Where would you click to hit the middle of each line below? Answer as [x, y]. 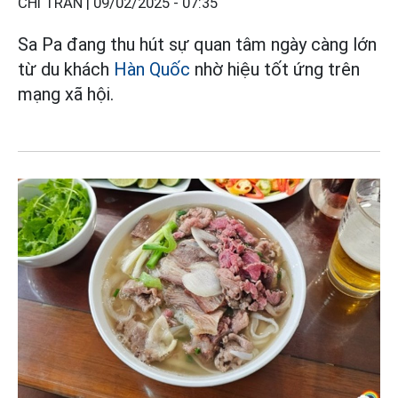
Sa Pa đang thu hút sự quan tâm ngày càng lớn [197, 45]
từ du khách [66, 70]
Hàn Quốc [152, 70]
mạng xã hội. [66, 95]
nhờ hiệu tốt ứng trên [275, 70]
